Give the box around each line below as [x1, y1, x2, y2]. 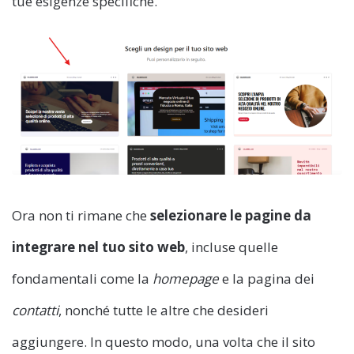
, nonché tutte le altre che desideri [58, 300, 269, 319]
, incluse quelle [185, 237, 278, 256]
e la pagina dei [219, 269, 314, 288]
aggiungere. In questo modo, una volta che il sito [12, 332, 315, 351]
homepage [153, 269, 219, 288]
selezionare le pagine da [150, 205, 311, 224]
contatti [12, 300, 58, 319]
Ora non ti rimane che [12, 205, 150, 224]
